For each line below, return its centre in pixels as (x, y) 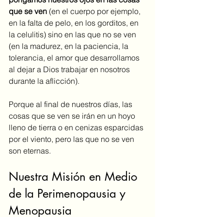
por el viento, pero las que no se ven (72, 139)
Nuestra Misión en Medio (75, 176)
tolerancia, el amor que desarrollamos (75, 57)
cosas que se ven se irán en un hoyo (73, 116)
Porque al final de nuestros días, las (71, 104)
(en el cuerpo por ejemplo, (96, 11)
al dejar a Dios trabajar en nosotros (70, 69)
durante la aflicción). (44, 81)
